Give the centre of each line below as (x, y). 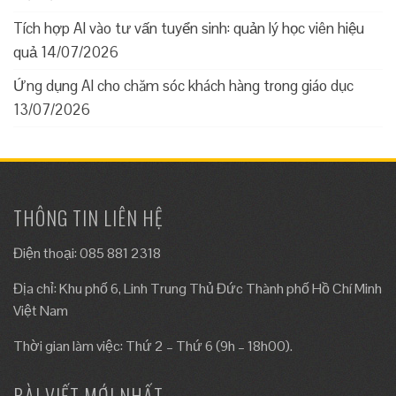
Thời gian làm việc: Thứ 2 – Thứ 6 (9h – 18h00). (153, 346)
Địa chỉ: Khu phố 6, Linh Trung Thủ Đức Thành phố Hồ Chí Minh (198, 288)
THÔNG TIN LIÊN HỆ (88, 217)
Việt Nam (41, 310)
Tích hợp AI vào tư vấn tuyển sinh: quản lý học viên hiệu (189, 28)
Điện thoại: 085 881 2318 (87, 253)
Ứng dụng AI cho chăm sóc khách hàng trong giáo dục (183, 85)
